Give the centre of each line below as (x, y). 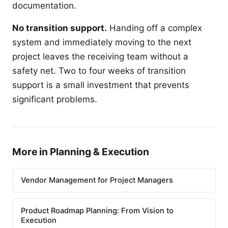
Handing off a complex (154, 28)
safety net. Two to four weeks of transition (99, 71)
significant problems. (55, 99)
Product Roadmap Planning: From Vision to (97, 210)
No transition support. (60, 28)
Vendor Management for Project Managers (97, 180)
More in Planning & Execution (81, 152)
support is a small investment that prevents (101, 85)
